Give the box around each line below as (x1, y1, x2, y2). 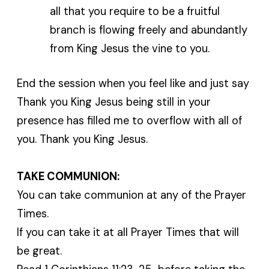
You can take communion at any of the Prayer (17, 188, 247, 203)
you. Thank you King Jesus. (17, 132, 148, 147)
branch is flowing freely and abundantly (49, 22, 247, 37)
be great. (17, 244, 62, 259)
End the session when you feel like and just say (17, 76, 250, 91)
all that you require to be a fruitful (49, 4, 220, 19)
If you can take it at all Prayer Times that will (17, 225, 240, 240)
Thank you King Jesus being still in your (17, 95, 211, 110)
